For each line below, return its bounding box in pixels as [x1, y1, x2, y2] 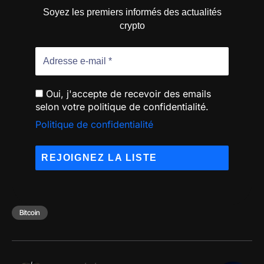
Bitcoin [19, 207, 40, 217]
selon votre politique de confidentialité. [35, 100, 209, 113]
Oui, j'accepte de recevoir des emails [43, 87, 211, 100]
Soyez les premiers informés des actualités [42, 6, 222, 17]
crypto [119, 20, 145, 31]
